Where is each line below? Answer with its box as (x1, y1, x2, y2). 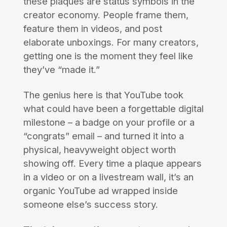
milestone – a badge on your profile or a (23, 116, 195, 128)
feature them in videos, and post (23, 23, 162, 34)
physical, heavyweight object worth (23, 143, 176, 155)
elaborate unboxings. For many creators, (23, 36, 199, 48)
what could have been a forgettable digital (23, 102, 204, 114)
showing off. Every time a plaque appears (23, 157, 202, 169)
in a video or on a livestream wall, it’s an (23, 171, 194, 182)
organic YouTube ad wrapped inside (23, 184, 178, 196)
